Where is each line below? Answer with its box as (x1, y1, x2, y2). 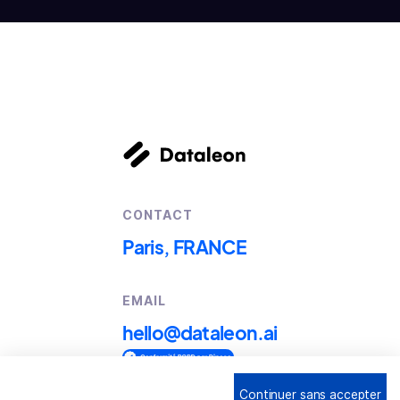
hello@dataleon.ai (122, 320, 278, 345)
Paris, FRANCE (122, 234, 247, 259)
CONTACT (122, 206, 194, 222)
